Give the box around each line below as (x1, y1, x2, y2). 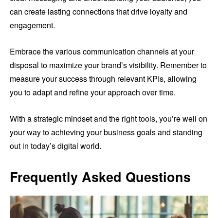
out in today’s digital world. (10, 140, 101, 152)
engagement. (10, 19, 55, 31)
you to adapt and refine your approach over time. (10, 87, 176, 98)
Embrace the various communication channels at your (10, 46, 194, 57)
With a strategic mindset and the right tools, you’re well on (10, 113, 207, 125)
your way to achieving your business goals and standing (10, 127, 202, 138)
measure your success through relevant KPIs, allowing (10, 73, 197, 85)
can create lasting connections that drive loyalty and (10, 6, 187, 18)
